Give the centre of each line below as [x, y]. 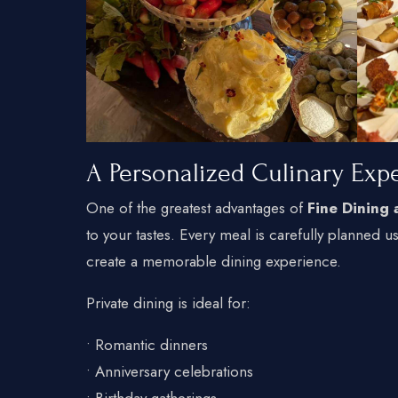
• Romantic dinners [147, 344]
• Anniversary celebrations [170, 371]
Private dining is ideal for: [168, 302]
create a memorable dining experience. [214, 261]
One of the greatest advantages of [197, 207]
